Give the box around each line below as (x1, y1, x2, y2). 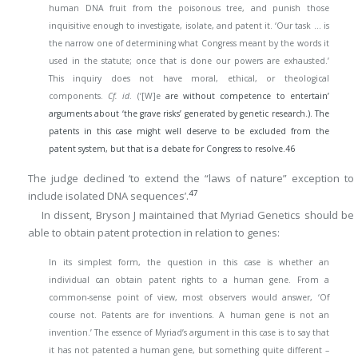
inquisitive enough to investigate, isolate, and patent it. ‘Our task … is (49, 19, 329, 31)
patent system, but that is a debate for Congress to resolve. (49, 142, 285, 154)
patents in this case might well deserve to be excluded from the (49, 125, 329, 137)
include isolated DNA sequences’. (28, 189, 189, 204)
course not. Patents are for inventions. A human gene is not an (49, 309, 329, 321)
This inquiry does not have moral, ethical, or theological (49, 72, 329, 84)
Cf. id (108, 89, 130, 101)
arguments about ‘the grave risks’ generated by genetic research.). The (49, 107, 329, 119)
